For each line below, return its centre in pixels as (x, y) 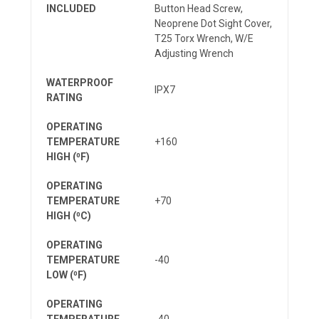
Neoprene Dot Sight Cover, (213, 23)
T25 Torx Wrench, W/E (204, 38)
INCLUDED (71, 8)
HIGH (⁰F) (68, 156)
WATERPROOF (80, 82)
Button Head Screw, (199, 8)
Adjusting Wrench (194, 53)
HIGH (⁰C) (69, 215)
